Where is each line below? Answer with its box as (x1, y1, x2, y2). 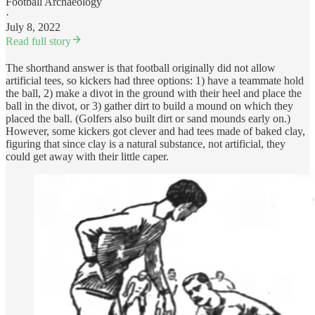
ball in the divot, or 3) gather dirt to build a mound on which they (6, 100, 293, 112)
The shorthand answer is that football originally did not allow (6, 62, 276, 75)
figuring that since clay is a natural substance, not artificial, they (6, 138, 285, 150)
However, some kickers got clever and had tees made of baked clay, (6, 125, 305, 138)
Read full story (6, 35, 71, 48)
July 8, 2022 (6, 21, 60, 34)
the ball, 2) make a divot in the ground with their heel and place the (6, 87, 302, 100)
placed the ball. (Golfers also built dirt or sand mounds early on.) (6, 112, 290, 125)
